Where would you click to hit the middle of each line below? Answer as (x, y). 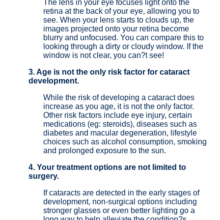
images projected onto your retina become (116, 28)
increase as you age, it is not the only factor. (119, 106)
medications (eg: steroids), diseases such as (120, 124)
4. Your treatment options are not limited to (107, 167)
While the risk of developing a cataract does (119, 97)
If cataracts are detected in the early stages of (121, 192)
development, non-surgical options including (120, 201)
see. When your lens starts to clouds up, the (119, 20)
